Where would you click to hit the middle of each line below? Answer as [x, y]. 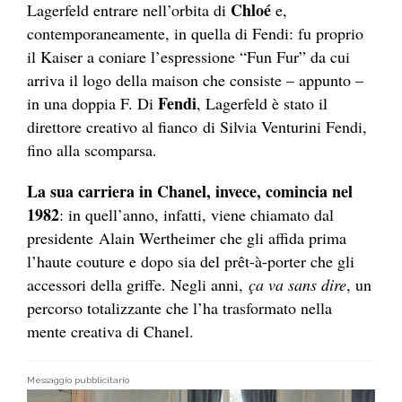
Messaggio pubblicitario [78, 380]
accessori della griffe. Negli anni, [138, 285]
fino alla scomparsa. [92, 150]
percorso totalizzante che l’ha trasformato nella [179, 308]
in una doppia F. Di [92, 104]
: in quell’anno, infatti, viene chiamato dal [197, 215]
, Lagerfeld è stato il [262, 104]
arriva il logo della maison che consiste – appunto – [195, 80]
